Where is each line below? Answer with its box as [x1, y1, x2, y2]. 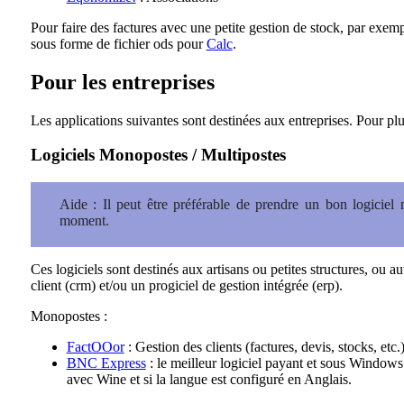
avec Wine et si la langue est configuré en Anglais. [66, 372, 352, 387]
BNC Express [66, 355, 146, 371]
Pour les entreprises [30, 69, 215, 94]
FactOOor [66, 339, 124, 354]
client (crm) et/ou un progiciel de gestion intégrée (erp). [30, 278, 343, 293]
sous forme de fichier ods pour [30, 35, 207, 51]
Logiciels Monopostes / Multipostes [30, 145, 286, 165]
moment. [59, 213, 109, 228]
